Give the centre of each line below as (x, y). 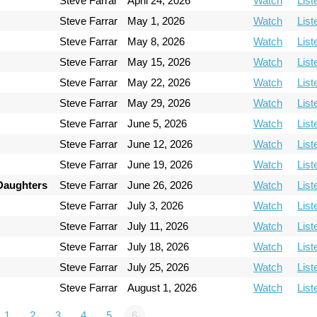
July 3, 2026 (156, 205)
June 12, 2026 (160, 144)
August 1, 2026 (162, 287)
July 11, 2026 (158, 226)
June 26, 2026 (160, 185)
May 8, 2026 (156, 41)
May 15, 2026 (159, 62)
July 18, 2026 (158, 246)
